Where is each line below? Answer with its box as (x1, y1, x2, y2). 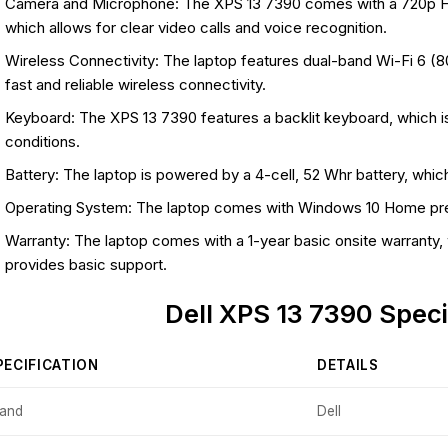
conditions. (4, 132, 80, 152)
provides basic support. (4, 255, 167, 275)
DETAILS (317, 356, 379, 373)
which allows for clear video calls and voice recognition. (4, 18, 387, 38)
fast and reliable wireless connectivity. (4, 75, 266, 95)
